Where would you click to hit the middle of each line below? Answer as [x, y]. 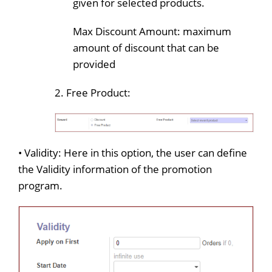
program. [40, 185]
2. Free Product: [93, 93]
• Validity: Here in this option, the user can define [133, 152]
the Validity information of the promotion [115, 169]
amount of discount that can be [146, 48]
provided [94, 64]
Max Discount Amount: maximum [152, 32]
